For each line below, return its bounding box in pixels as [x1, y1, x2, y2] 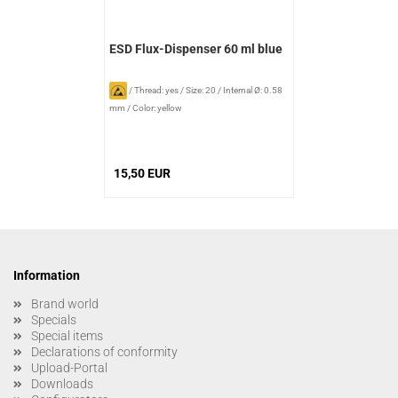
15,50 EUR [114, 165, 171, 180]
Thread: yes [134, 84, 179, 95]
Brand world [31, 296, 99, 311]
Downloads [31, 376, 93, 391]
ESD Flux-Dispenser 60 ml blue [109, 41, 283, 56]
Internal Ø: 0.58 [223, 84, 283, 95]
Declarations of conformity [31, 344, 178, 359]
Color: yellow [132, 103, 182, 114]
